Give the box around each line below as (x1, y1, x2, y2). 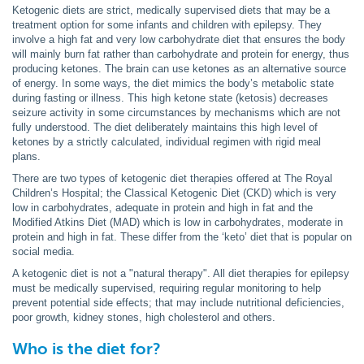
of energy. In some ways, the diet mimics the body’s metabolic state (12, 77, 334, 89)
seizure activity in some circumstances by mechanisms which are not (12, 106, 340, 119)
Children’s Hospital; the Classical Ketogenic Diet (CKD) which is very (12, 187, 336, 199)
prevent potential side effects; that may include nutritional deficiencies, (12, 297, 344, 309)
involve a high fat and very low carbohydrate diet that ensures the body (12, 33, 345, 45)
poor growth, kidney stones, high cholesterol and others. (12, 311, 279, 323)
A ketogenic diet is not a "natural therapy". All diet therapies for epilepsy (12, 267, 349, 279)
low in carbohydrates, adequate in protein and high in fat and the (12, 201, 313, 214)
